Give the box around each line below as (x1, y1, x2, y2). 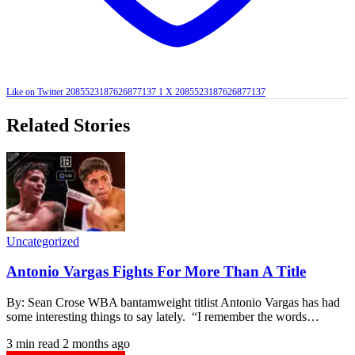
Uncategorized (6, 234, 79, 248)
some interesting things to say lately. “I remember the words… (6, 309, 319, 323)
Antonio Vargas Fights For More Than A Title (6, 263, 306, 281)
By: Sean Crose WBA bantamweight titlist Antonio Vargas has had (6, 295, 340, 309)
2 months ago (63, 336, 130, 350)
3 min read (6, 336, 59, 350)
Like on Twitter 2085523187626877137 (6, 86, 156, 97)
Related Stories (6, 114, 130, 136)
